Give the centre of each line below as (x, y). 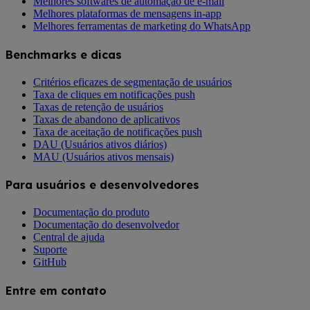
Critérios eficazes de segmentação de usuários (133, 82)
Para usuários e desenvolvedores (102, 185)
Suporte (50, 250)
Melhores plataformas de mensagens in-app (127, 14)
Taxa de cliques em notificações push (114, 94)
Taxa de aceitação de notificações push (118, 131)
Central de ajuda (69, 237)
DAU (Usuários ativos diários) (100, 144)
